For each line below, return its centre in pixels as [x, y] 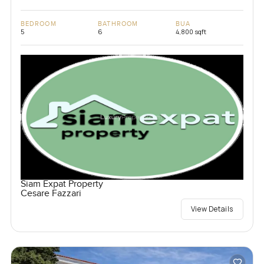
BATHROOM [118, 24]
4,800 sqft [191, 31]
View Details [212, 209]
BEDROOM [38, 24]
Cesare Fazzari [51, 194]
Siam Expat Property [62, 184]
